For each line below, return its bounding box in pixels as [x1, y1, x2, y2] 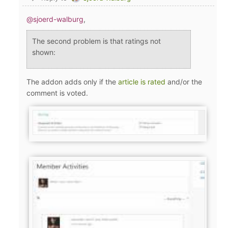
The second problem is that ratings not [32, 36, 161, 45]
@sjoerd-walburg [26, 14, 84, 23]
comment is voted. [26, 88, 91, 97]
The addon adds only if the [26, 77, 119, 86]
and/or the [165, 77, 203, 86]
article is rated [118, 77, 166, 86]
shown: [32, 47, 56, 56]
